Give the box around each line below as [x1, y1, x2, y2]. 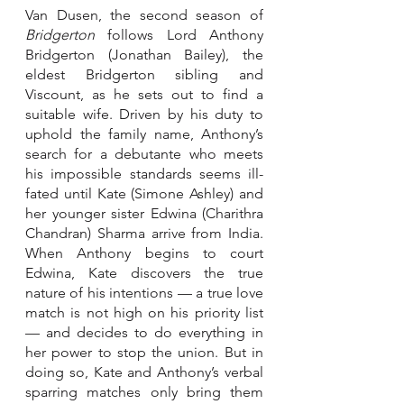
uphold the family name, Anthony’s [25, 124, 263, 142]
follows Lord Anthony [95, 25, 263, 43]
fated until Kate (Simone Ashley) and [25, 184, 263, 202]
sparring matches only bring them [25, 382, 263, 400]
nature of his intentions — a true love [25, 283, 263, 301]
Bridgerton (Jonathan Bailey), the [25, 45, 263, 63]
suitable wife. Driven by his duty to [25, 105, 263, 123]
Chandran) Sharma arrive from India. [25, 224, 263, 242]
